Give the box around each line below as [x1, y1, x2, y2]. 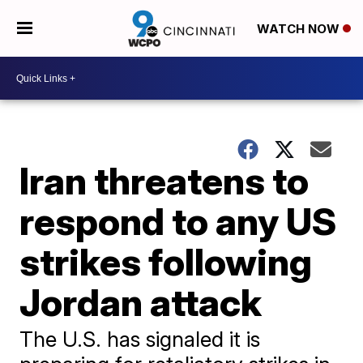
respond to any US [19, 199, 337, 244]
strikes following [19, 239, 313, 284]
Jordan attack [19, 280, 263, 325]
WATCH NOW [256, 21, 343, 37]
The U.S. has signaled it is [19, 327, 261, 352]
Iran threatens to [19, 158, 310, 203]
